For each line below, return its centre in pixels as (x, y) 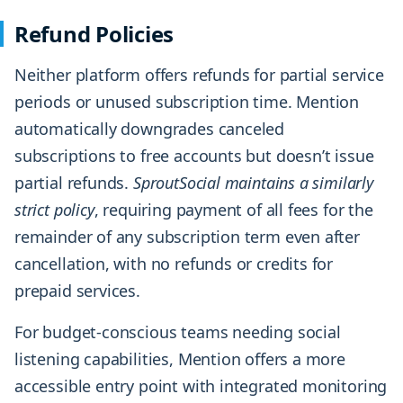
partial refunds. (74, 183)
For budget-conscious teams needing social (178, 332)
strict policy (54, 210)
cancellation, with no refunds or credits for (174, 264)
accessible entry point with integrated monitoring (201, 386)
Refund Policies (94, 34)
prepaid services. (77, 291)
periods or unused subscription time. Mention (187, 102)
